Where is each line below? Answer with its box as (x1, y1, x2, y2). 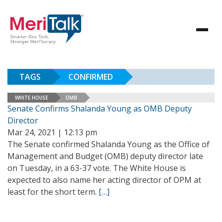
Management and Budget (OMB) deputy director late (7, 151, 203, 162)
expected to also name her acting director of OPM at (7, 174, 201, 185)
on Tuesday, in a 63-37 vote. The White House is (7, 163, 186, 173)
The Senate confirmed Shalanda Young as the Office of (7, 139, 210, 150)
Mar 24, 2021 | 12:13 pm (7, 127, 97, 138)
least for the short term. (7, 186, 99, 197)
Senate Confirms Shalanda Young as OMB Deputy (7, 103, 192, 114)
